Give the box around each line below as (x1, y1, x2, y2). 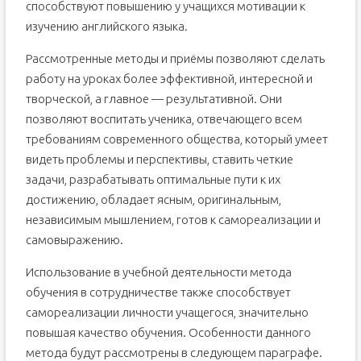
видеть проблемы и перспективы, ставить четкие (25, 152, 293, 166)
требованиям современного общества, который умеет (25, 132, 328, 146)
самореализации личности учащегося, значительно (25, 305, 309, 319)
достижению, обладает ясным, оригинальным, (25, 193, 281, 206)
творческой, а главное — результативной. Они (25, 92, 282, 106)
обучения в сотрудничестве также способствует (25, 285, 291, 299)
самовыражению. (25, 233, 123, 247)
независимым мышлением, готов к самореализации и (25, 213, 321, 226)
